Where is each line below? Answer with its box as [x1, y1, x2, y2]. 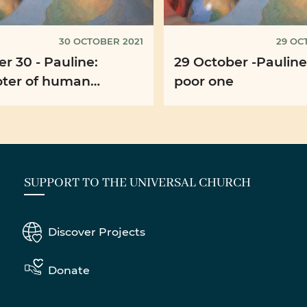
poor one [174, 72, 234, 90]
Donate [48, 262, 90, 277]
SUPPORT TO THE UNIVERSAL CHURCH [24, 174, 251, 191]
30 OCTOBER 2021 [59, 35, 143, 47]
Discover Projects [48, 223, 146, 238]
